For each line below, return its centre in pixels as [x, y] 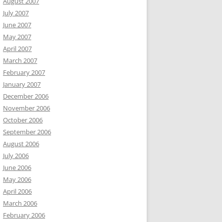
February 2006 [24, 215]
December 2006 [26, 96]
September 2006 [27, 132]
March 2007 [20, 60]
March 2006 [20, 203]
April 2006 [17, 191]
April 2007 [17, 49]
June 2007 [17, 25]
